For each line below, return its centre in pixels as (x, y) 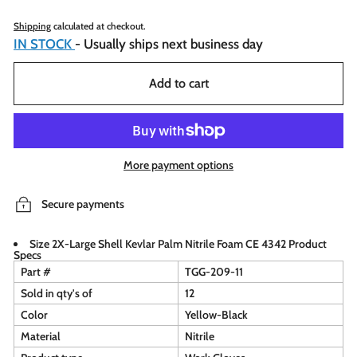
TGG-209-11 (214, 271)
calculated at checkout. (98, 26)
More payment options (178, 165)
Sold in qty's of (57, 293)
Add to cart (178, 83)
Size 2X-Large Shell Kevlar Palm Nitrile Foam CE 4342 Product (178, 243)
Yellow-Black (216, 314)
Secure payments (83, 204)
